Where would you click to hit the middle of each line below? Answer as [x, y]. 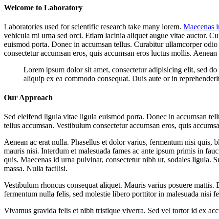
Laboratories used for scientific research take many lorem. [94, 26]
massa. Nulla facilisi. [36, 169]
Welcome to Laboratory [43, 7]
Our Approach [28, 98]
